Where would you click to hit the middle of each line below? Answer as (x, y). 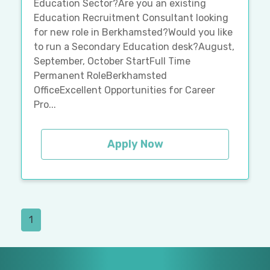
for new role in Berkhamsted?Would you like (133, 33)
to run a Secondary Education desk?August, (134, 47)
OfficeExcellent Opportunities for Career (124, 90)
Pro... (45, 105)
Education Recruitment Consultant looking (131, 18)
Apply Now (135, 144)
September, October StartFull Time (112, 61)
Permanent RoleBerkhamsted (100, 76)
